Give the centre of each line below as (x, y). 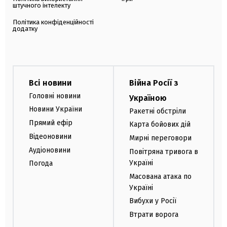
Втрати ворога (154, 215)
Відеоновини (50, 136)
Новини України (55, 109)
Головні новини (55, 96)
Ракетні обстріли (158, 111)
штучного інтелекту (42, 5)
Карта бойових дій (160, 125)
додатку (25, 28)
